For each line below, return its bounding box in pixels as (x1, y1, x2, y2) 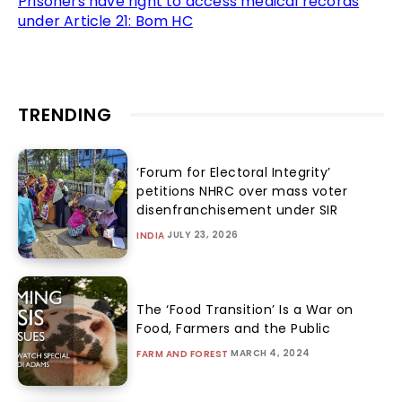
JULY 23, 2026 (167, 228, 239, 242)
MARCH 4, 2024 (231, 346, 310, 361)
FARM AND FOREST (136, 347, 229, 362)
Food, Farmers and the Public (136, 319, 331, 338)
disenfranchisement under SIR (136, 201, 338, 220)
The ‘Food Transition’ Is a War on (136, 301, 354, 319)
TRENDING (18, 101, 112, 127)
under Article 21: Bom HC (18, 10, 193, 31)
